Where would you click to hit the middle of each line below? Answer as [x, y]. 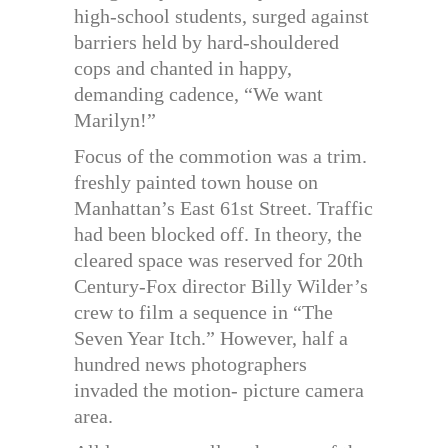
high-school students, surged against [221, 15]
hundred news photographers [190, 363]
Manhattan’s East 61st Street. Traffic [223, 207]
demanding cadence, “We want [198, 93]
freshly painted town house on [196, 181]
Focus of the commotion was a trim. [220, 155]
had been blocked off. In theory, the [218, 233]
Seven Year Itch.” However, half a [211, 337]
